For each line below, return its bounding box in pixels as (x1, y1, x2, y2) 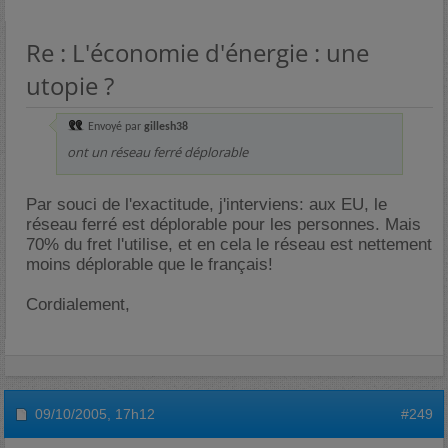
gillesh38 (144, 121, 188, 133)
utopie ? (26, 69, 114, 102)
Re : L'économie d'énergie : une (26, 36, 369, 69)
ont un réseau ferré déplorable (67, 143, 248, 161)
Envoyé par (85, 121, 144, 133)
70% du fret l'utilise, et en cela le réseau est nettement (26, 235, 432, 254)
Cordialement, (26, 295, 130, 314)
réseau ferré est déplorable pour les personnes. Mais (26, 215, 421, 234)
